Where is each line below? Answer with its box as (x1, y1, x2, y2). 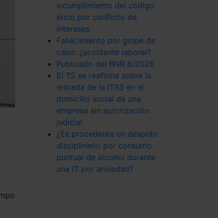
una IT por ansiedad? (56, 164, 133, 174)
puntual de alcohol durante (56, 152, 155, 162)
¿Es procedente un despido (56, 129, 157, 139)
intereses (56, 24, 90, 34)
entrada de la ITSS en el (56, 82, 144, 92)
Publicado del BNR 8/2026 (56, 59, 154, 69)
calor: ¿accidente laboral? (56, 47, 151, 57)
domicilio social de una (56, 94, 141, 104)
